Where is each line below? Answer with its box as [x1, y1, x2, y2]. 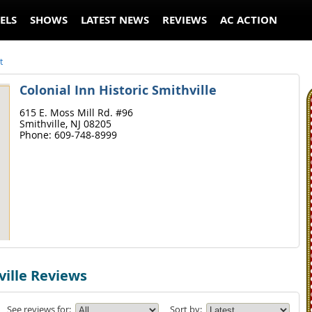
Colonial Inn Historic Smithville [19, 81, 217, 99]
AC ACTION [220, 13, 278, 27]
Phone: [19, 128, 54, 141]
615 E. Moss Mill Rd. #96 [19, 106, 133, 119]
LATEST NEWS [80, 13, 149, 27]
